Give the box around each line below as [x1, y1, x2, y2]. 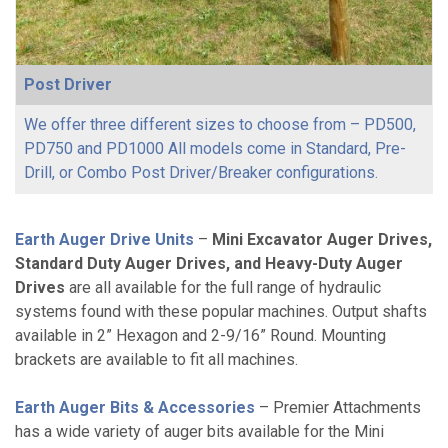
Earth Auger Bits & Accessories [15, 398, 255, 418]
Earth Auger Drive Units [15, 230, 194, 250]
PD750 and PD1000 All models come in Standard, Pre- [24, 139, 406, 159]
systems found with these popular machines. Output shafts [15, 302, 427, 322]
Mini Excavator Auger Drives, [212, 230, 432, 250]
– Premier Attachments [255, 398, 421, 418]
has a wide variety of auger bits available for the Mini [15, 422, 384, 442]
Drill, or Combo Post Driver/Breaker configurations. [24, 163, 378, 183]
